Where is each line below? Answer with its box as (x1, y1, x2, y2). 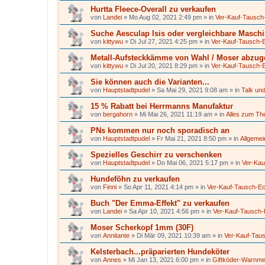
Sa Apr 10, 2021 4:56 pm (129, 208, 199, 215)
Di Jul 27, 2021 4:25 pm (130, 38, 198, 45)
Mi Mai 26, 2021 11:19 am (140, 111, 212, 118)
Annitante (103, 232, 130, 239)
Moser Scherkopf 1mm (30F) (91, 223, 193, 232)
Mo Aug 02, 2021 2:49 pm (129, 14, 202, 21)
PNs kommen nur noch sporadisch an (91, 126, 230, 135)
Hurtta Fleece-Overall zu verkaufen (91, 5, 216, 14)
